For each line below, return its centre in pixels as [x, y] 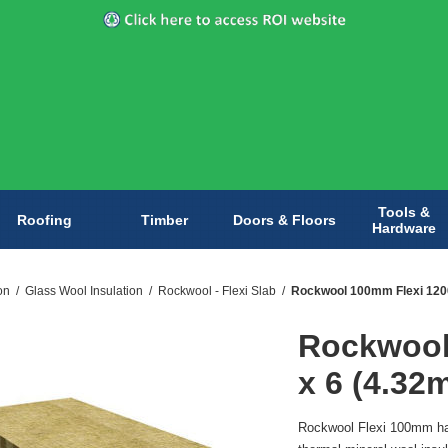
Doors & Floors [284, 219]
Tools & [404, 211]
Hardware [404, 227]
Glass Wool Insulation [84, 291]
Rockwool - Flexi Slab [217, 291]
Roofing [44, 219]
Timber [164, 219]
